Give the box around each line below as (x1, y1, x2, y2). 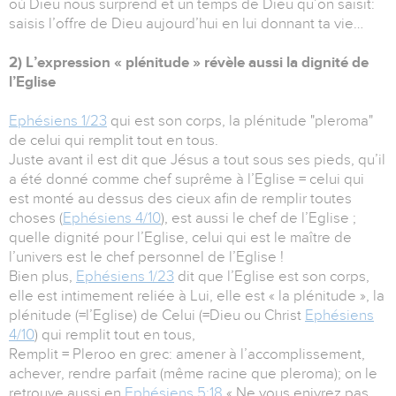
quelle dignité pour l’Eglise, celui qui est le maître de (9, 229, 352, 247)
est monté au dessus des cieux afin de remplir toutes (9, 190, 352, 208)
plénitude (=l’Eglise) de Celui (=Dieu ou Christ (9, 307, 305, 324)
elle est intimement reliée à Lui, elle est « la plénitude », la (9, 287, 385, 305)
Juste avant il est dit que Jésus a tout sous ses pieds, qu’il (9, 151, 385, 169)
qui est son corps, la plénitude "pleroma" (107, 112, 373, 130)
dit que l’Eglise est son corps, (174, 268, 369, 286)
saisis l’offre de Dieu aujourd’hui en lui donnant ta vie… (9, 15, 363, 33)
